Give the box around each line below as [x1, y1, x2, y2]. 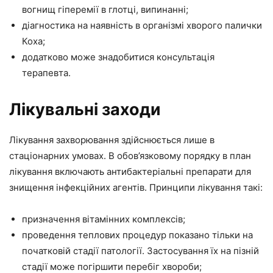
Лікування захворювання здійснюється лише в [9, 133, 214, 146]
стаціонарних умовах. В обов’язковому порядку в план [9, 149, 251, 161]
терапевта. [22, 66, 71, 79]
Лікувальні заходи [9, 99, 161, 119]
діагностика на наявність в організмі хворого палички [22, 19, 262, 31]
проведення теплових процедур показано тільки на [22, 229, 253, 241]
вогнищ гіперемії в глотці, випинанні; [22, 3, 188, 15]
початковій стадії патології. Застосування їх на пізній [22, 244, 259, 257]
